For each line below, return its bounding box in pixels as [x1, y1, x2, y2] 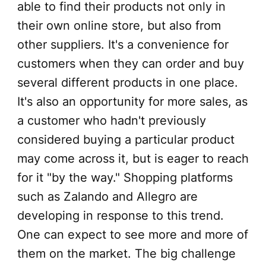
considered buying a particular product [17, 132, 235, 147]
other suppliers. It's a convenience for [17, 37, 229, 52]
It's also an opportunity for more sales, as [17, 94, 248, 109]
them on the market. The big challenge [17, 246, 236, 261]
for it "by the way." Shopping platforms [17, 170, 233, 185]
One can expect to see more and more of [17, 227, 248, 242]
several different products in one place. [17, 75, 238, 90]
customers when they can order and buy [17, 56, 244, 71]
